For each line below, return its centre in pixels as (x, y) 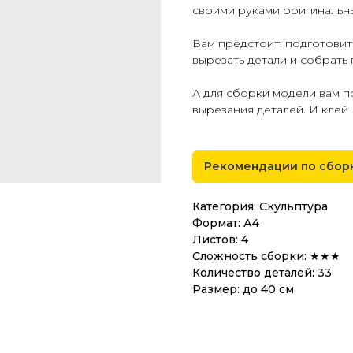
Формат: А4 (226, 223)
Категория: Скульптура (260, 206)
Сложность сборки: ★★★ (266, 256)
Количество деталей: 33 (262, 273)
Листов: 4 (220, 240)
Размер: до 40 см (243, 289)
